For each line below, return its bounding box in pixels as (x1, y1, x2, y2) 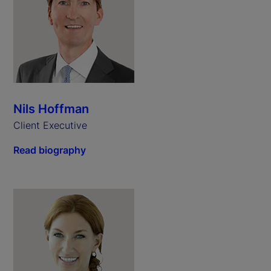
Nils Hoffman (13, 101, 89, 116)
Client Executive (13, 119, 87, 131)
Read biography (13, 143, 86, 156)
